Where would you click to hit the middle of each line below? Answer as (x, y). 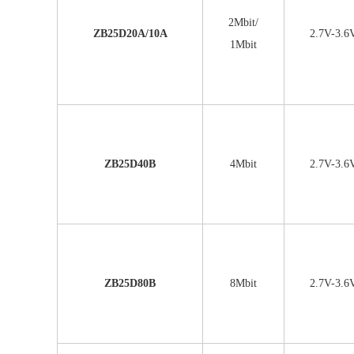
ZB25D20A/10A (130, 34)
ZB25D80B (130, 283)
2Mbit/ (243, 23)
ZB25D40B (130, 164)
